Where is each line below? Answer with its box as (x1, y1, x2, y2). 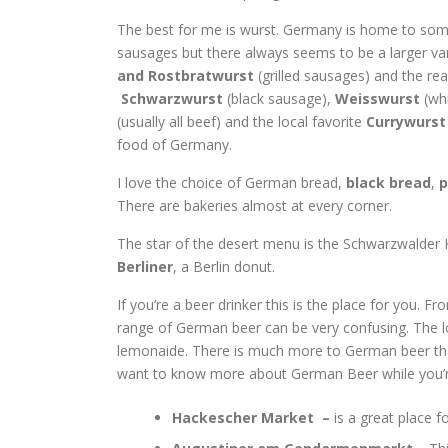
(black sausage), (223, 89, 335, 108)
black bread (346, 173, 431, 192)
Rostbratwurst (148, 66, 254, 85)
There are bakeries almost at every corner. (117, 196, 392, 215)
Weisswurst (335, 89, 420, 108)
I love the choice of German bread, (117, 173, 346, 192)
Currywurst (366, 112, 446, 131)
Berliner (117, 257, 173, 276)
